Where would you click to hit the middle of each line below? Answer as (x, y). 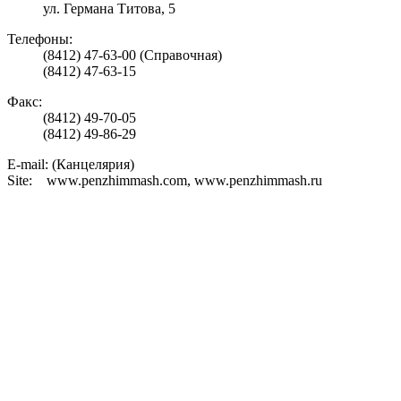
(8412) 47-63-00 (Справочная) (132, 55)
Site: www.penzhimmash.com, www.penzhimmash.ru (165, 180)
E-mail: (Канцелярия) (71, 164)
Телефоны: (40, 38)
